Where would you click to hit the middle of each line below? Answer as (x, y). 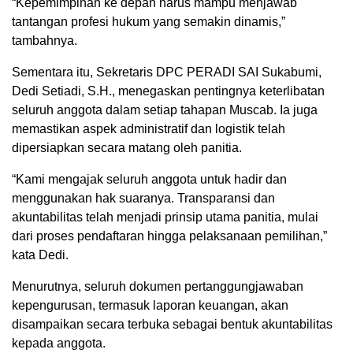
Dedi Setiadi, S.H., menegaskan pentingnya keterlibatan (168, 91)
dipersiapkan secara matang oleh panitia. (127, 148)
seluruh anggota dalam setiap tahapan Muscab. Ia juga (165, 110)
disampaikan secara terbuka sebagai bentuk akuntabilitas (172, 325)
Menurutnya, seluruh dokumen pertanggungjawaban (158, 287)
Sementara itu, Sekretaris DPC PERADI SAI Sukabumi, (167, 72)
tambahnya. (45, 41)
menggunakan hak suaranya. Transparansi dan (143, 199)
